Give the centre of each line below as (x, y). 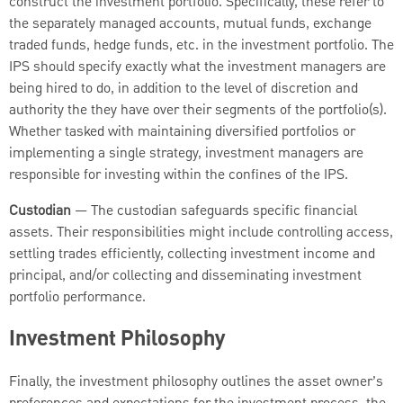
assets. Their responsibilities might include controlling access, (201, 233)
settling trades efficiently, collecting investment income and (192, 255)
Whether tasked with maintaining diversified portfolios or (182, 133)
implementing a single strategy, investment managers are (186, 154)
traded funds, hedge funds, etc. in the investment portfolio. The (201, 46)
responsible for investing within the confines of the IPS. (179, 176)
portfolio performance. (77, 298)
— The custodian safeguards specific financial (214, 212)
